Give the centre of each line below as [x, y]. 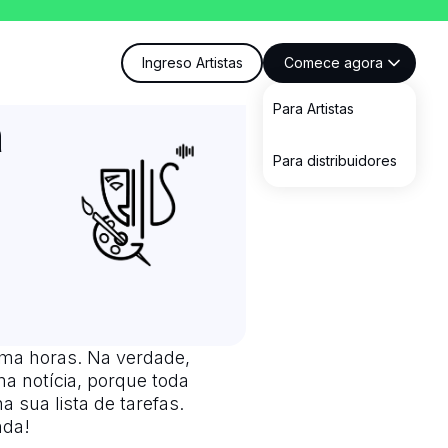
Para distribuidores [334, 161]
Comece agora [333, 63]
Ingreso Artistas [192, 63]
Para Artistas [313, 109]
